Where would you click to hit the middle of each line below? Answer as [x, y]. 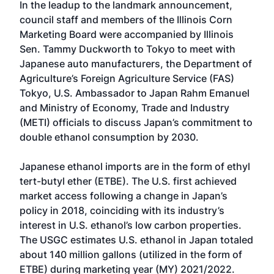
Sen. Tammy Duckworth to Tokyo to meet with [128, 49]
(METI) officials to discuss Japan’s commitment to [136, 122]
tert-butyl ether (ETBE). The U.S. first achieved [128, 181]
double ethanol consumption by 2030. [109, 137]
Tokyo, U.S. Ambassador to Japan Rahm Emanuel [135, 93]
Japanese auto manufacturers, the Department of [136, 64]
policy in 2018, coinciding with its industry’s [122, 210]
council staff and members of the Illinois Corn [126, 20]
